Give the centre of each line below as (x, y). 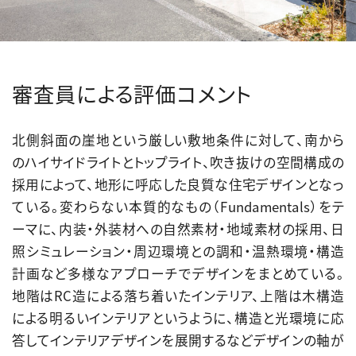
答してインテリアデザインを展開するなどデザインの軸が (178, 341)
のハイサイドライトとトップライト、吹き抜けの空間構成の (178, 163)
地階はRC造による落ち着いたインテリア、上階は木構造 (178, 296)
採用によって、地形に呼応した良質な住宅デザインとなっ (178, 185)
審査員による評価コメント (132, 94)
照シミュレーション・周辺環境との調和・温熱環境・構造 (178, 252)
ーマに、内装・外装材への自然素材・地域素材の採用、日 (178, 229)
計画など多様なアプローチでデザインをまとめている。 (178, 274)
